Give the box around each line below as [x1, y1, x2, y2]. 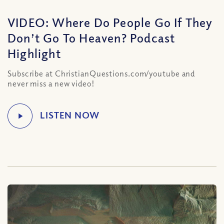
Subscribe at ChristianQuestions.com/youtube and [7, 68, 195, 78]
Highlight [7, 45, 61, 60]
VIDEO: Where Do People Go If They [7, 14, 213, 29]
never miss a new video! [7, 78, 95, 88]
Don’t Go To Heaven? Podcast [7, 30, 175, 45]
